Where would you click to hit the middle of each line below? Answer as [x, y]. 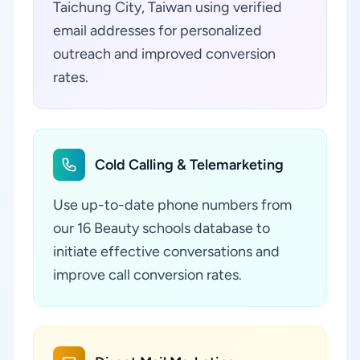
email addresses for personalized [157, 31]
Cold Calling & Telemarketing [189, 165]
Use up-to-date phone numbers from [172, 205]
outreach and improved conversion [164, 54]
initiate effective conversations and [166, 252]
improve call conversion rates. [147, 275]
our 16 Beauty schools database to [162, 228]
